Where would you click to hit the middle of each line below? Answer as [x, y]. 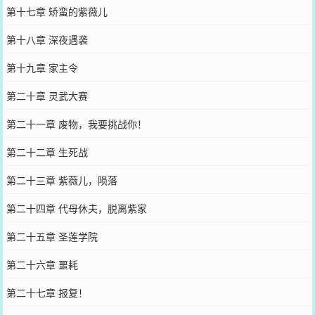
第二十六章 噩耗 [42, 264]
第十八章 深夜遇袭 [47, 39]
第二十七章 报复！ [47, 292]
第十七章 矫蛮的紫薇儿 [57, 11]
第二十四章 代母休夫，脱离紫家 [76, 208]
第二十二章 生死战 [47, 152]
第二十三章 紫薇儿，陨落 [62, 180]
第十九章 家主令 [42, 67]
